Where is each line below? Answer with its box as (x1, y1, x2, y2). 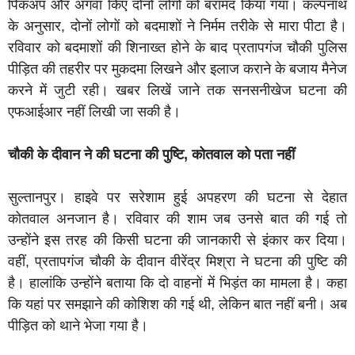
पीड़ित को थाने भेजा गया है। (8, 318, 148, 334)
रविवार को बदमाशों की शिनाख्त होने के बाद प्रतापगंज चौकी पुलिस (8, 40, 347, 56)
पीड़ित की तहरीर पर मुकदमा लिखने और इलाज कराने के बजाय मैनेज (8, 61, 347, 78)
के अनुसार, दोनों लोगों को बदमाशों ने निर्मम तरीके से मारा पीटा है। (8, 18, 347, 35)
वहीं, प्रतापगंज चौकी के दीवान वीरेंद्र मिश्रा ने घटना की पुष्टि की (8, 254, 347, 270)
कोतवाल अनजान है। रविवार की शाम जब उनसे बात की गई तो (8, 211, 347, 227)
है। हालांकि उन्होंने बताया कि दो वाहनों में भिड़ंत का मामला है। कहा (8, 275, 347, 292)
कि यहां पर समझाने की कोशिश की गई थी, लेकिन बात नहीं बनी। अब (8, 296, 347, 313)
